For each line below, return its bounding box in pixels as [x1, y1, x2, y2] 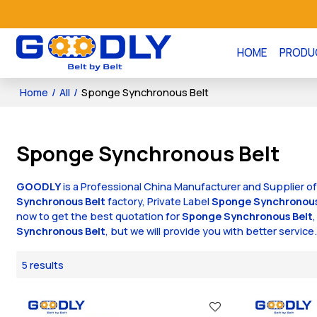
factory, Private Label [105, 193, 212, 208]
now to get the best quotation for [16, 208, 183, 223]
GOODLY [16, 178, 62, 193]
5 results [22, 257, 64, 272]
